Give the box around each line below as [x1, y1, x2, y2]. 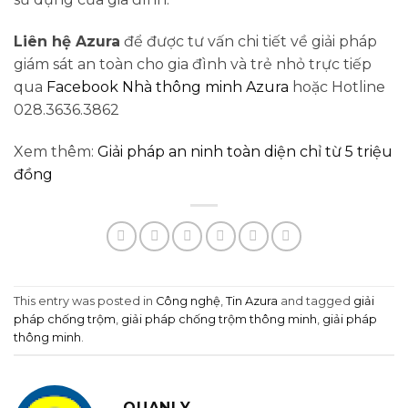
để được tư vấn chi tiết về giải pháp [120, 32, 377, 50]
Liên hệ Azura [14, 32, 120, 50]
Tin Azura [226, 293, 278, 308]
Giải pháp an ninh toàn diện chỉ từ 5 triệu [97, 142, 393, 160]
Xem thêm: [14, 142, 97, 160]
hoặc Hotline [289, 77, 385, 96]
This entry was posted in [14, 293, 156, 308]
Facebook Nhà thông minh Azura [46, 77, 289, 96]
